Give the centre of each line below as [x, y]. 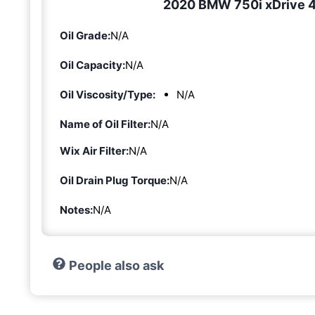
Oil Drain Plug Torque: [115, 180]
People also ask [116, 265]
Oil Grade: [85, 35]
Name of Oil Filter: [105, 124]
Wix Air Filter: [94, 150]
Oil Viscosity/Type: [108, 94]
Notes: [76, 210]
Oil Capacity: [92, 65]
